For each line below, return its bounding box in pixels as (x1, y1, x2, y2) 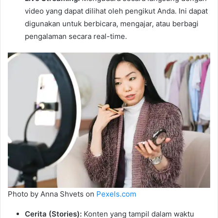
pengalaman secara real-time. (25, 32, 127, 41)
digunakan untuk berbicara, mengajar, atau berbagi (25, 19, 199, 29)
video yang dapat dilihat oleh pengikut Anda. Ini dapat (25, 6, 208, 16)
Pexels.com (96, 189, 136, 199)
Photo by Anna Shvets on (8, 189, 96, 199)
